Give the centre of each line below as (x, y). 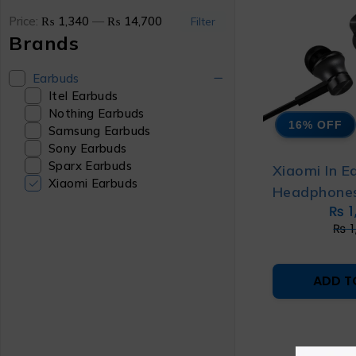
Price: (25, 21)
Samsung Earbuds (100, 131)
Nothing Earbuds (97, 113)
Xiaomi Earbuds (93, 183)
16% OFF (315, 124)
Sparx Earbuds (90, 166)
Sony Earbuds (88, 148)
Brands (44, 43)
